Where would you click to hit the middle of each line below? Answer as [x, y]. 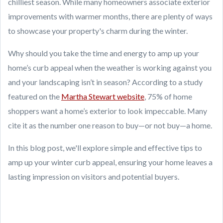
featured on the [35, 96]
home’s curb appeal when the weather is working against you [110, 67]
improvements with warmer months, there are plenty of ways [110, 16]
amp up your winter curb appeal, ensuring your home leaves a [110, 162]
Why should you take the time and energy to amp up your [104, 53]
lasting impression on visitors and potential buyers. [94, 176]
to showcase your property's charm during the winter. [99, 31]
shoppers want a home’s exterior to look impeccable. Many [108, 111]
